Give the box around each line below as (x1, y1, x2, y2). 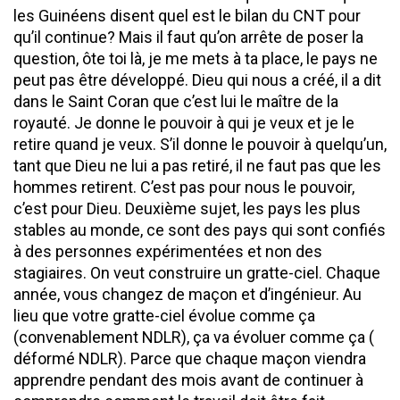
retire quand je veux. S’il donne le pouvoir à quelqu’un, (13, 134, 387, 154)
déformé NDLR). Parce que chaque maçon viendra (13, 348, 366, 368)
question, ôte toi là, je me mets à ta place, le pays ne (13, 48, 378, 68)
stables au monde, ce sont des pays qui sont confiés (13, 220, 386, 239)
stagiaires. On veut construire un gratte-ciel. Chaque (13, 262, 380, 282)
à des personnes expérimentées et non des (13, 241, 322, 261)
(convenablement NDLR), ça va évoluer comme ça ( (13, 327, 374, 346)
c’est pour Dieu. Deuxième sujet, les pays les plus (13, 198, 361, 218)
